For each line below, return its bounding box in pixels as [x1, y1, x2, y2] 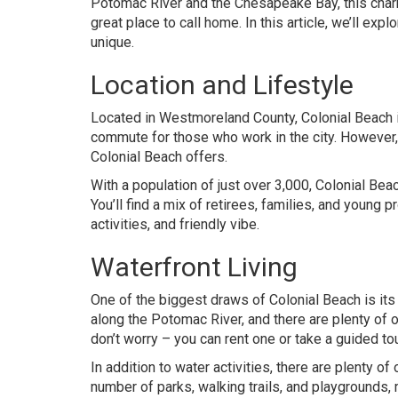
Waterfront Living [91, 251, 298, 283]
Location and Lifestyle [91, 69, 354, 100]
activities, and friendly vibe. [91, 216, 259, 233]
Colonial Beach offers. [91, 148, 227, 165]
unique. [91, 34, 134, 51]
